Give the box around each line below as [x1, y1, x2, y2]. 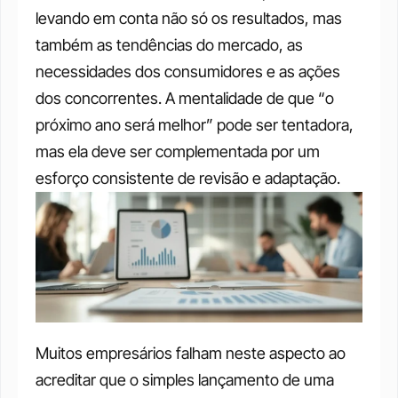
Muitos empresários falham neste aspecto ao [36, 343, 346, 362]
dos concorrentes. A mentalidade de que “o [36, 89, 334, 107]
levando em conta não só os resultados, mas [36, 9, 342, 28]
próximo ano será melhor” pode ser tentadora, [36, 115, 354, 134]
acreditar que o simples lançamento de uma [36, 370, 334, 389]
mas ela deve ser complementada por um [36, 142, 320, 161]
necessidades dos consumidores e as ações [36, 62, 340, 81]
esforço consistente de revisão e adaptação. [36, 169, 340, 187]
